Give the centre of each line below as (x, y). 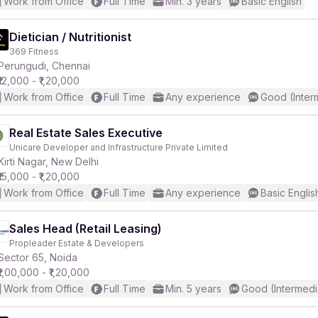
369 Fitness (34, 51)
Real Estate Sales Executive (86, 133)
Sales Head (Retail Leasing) (86, 229)
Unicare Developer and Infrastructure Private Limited (119, 147)
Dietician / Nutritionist (70, 37)
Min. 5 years (193, 289)
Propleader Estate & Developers (77, 243)
